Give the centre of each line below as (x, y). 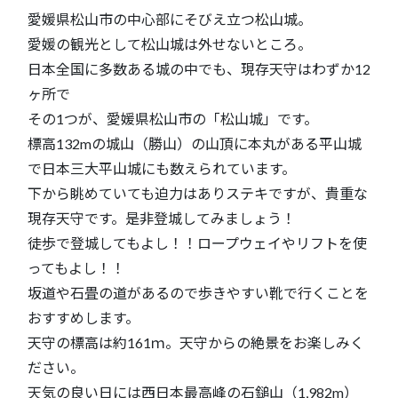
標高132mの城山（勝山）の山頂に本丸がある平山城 (195, 143)
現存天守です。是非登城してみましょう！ (162, 218)
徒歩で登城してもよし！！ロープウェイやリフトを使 (197, 243)
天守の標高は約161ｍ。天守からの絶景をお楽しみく (196, 342)
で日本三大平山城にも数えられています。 (162, 168)
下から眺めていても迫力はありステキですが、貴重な (198, 193)
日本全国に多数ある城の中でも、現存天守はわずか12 (199, 68)
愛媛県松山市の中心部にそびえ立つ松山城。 (170, 19)
